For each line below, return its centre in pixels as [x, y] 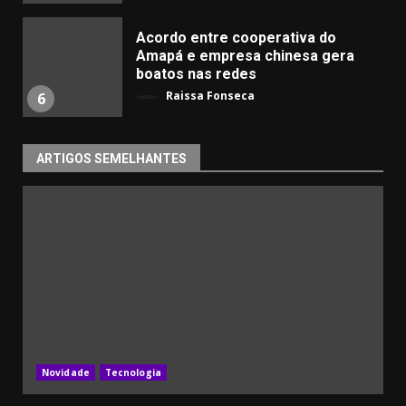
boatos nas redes [196, 74]
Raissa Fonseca [209, 96]
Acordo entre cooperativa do [236, 38]
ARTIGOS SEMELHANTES [111, 158]
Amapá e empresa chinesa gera [245, 56]
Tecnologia [133, 372]
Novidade [66, 372]
